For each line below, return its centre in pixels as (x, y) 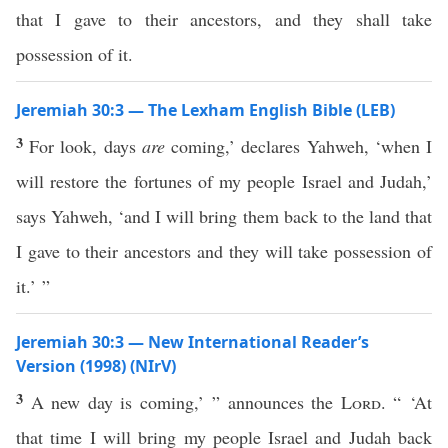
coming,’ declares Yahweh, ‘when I (298, 146)
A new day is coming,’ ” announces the (185, 402)
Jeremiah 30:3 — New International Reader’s (192, 342)
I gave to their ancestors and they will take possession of (224, 251)
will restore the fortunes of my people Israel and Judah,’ (224, 181)
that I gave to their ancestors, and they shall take (224, 19)
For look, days (85, 146)
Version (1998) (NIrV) (96, 366)
